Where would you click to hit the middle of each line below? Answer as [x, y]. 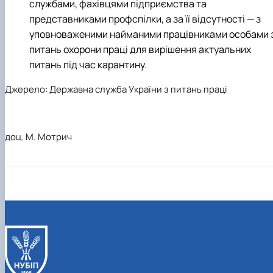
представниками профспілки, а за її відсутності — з [145, 19]
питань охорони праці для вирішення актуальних [140, 49]
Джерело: [26, 89]
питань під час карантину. [88, 64]
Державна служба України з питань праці [138, 89]
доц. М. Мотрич [38, 136]
